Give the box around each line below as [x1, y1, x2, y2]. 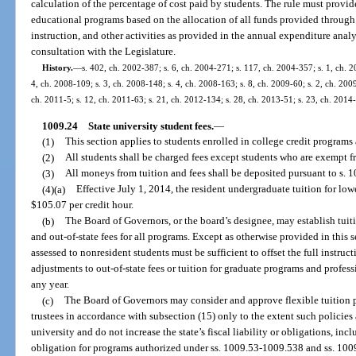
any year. [31, 278, 70, 291]
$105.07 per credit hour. [31, 199, 134, 211]
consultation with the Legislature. [31, 45, 176, 58]
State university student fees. [87, 119, 214, 132]
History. [41, 63, 73, 73]
